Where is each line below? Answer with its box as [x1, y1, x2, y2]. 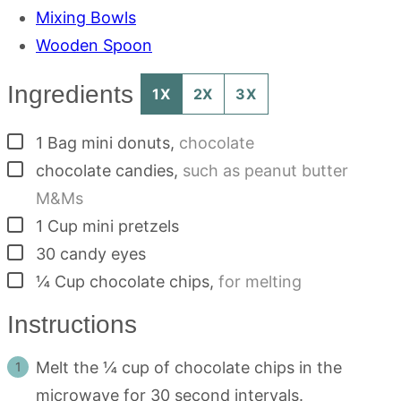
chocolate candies [36, 161, 174, 180]
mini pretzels [82, 217, 179, 235]
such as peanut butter [183, 161, 348, 180]
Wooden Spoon [36, 36, 152, 55]
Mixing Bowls [36, 8, 136, 27]
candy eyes [60, 244, 146, 263]
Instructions [7, 311, 144, 338]
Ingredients [7, 80, 141, 108]
